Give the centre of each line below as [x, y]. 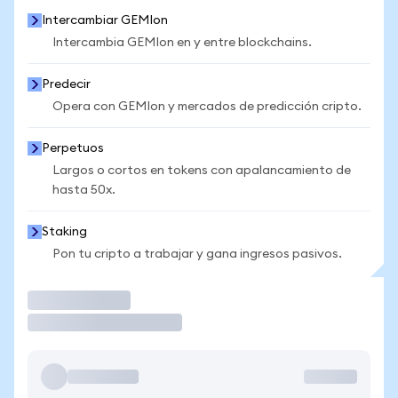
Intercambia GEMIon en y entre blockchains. [182, 43]
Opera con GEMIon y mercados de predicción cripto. [207, 107]
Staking [64, 232]
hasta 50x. [84, 190]
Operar [57, 300]
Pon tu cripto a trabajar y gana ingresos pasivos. [197, 254]
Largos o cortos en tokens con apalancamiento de [202, 171]
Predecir [66, 84]
